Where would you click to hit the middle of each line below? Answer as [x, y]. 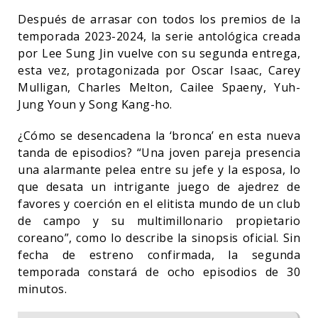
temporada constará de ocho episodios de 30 [159, 272]
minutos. [42, 289]
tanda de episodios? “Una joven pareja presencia [159, 152]
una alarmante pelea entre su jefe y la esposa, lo [159, 169]
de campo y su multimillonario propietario [159, 220]
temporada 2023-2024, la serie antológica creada [159, 36]
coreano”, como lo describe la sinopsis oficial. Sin [159, 237]
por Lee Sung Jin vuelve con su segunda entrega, [159, 53]
